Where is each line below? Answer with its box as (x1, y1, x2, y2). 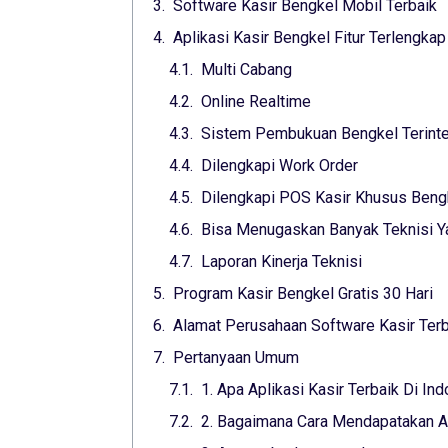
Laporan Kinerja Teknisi (201, 252, 362, 272)
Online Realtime (201, 92, 311, 112)
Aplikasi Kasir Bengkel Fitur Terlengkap (173, 28, 446, 48)
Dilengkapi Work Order (201, 156, 358, 176)
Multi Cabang (201, 60, 292, 80)
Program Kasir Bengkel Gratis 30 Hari (173, 284, 433, 304)
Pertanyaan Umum (173, 348, 299, 368)
